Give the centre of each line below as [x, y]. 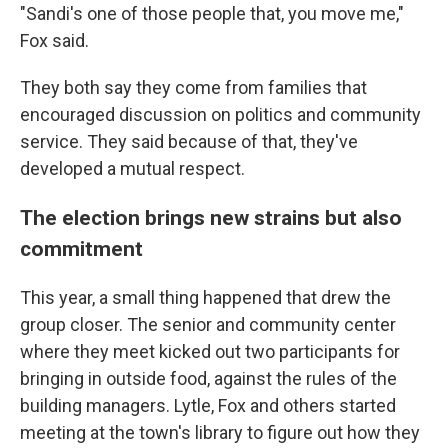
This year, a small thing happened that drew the [205, 298]
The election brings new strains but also [211, 218]
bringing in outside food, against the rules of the [208, 379]
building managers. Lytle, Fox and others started [208, 406]
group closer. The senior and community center [208, 325]
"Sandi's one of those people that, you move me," [212, 14]
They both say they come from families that [193, 88]
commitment [81, 249]
